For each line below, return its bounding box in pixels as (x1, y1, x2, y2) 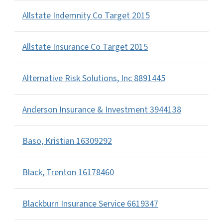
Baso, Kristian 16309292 (22, 135, 112, 148)
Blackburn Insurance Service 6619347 (22, 198, 158, 211)
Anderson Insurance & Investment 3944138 (22, 104, 181, 116)
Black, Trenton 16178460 (22, 166, 114, 179)
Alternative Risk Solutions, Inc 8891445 (22, 72, 165, 85)
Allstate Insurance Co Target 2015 (22, 41, 148, 54)
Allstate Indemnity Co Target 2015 (22, 9, 150, 22)
